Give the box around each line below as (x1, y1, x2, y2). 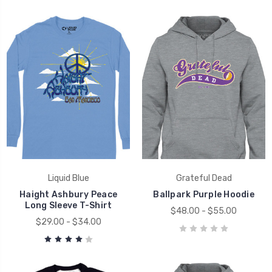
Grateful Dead (175, 173, 232, 184)
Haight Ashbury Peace (19, 189, 117, 200)
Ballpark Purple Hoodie (153, 189, 254, 200)
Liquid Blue (47, 173, 89, 184)
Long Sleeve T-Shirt (24, 200, 112, 211)
